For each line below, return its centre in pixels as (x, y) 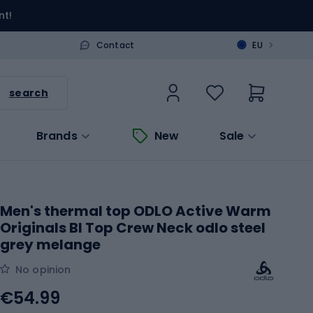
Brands (57, 136)
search (29, 93)
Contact (115, 45)
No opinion (43, 269)
